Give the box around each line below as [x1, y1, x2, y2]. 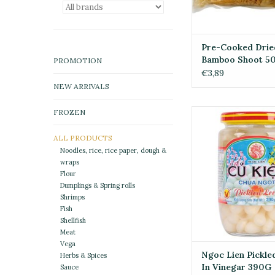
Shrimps [60, 193, 85, 202]
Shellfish [60, 216, 86, 225]
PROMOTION [53, 56, 102, 65]
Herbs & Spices [60, 251, 107, 260]
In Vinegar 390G [201, 261, 271, 273]
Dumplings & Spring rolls [60, 181, 135, 190]
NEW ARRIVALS [53, 82, 109, 91]
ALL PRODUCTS [53, 133, 112, 142]
